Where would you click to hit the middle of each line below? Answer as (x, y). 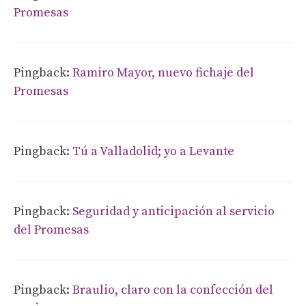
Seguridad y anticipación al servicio (173, 211)
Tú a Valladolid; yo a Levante (153, 151)
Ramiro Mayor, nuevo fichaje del (163, 72)
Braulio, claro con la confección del (173, 290)
